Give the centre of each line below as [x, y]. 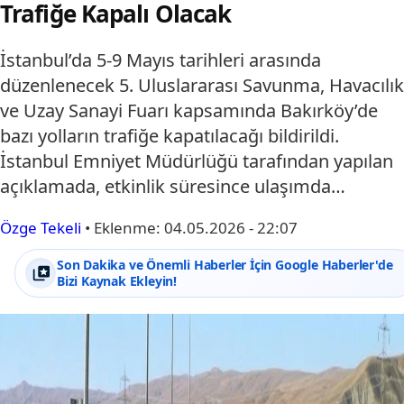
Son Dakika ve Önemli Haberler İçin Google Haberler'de [225, 264]
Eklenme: [129, 227]
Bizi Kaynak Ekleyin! [117, 280]
